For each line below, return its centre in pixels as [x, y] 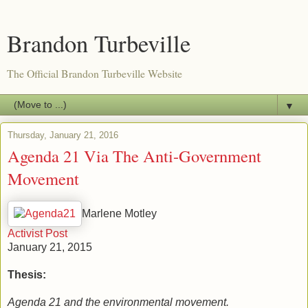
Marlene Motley [119, 213]
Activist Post [37, 233]
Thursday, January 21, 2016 [63, 135]
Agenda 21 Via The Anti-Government [134, 156]
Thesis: [27, 274]
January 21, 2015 [50, 247]
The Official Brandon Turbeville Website [95, 73]
